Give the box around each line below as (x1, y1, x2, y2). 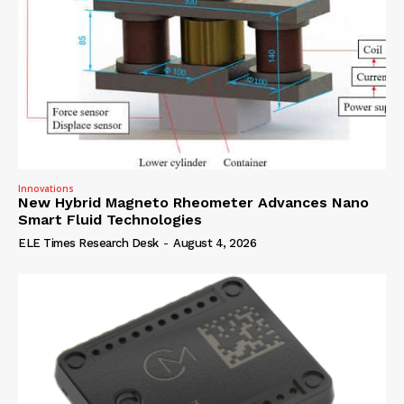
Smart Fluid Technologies (18, 210, 202, 228)
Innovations (18, 181, 74, 195)
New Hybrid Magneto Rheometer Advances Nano (18, 193, 369, 211)
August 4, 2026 (173, 235, 256, 250)
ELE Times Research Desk (18, 235, 159, 250)
